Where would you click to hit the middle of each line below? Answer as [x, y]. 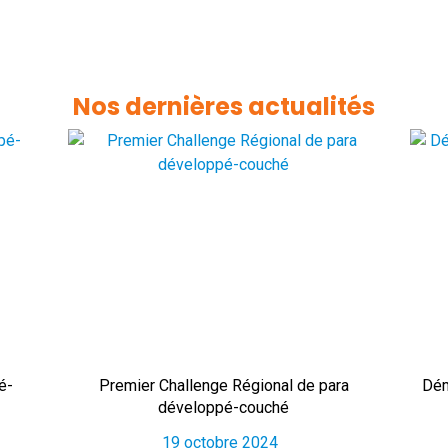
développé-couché [224, 407]
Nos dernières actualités [224, 106]
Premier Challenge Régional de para [223, 385]
